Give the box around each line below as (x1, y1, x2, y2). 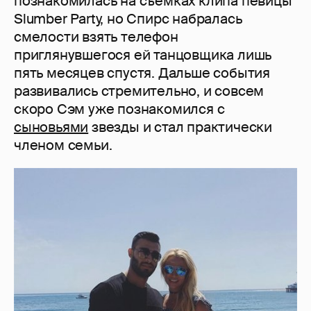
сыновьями (14, 117, 89, 136)
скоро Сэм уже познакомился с (14, 99, 225, 118)
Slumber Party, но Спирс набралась (14, 9, 242, 28)
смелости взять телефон (14, 27, 178, 46)
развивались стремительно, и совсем (14, 81, 264, 100)
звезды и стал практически (88, 117, 273, 136)
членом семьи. (14, 135, 112, 154)
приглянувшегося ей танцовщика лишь (14, 45, 272, 64)
